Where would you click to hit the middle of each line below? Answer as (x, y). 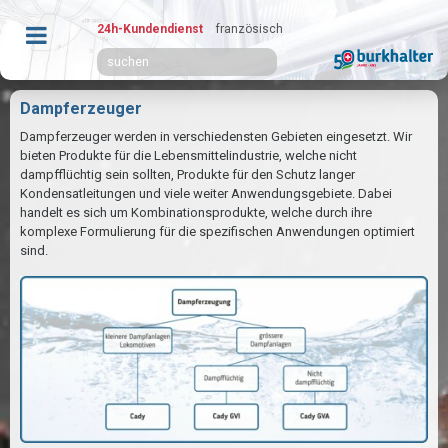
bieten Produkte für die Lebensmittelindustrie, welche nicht (188, 155)
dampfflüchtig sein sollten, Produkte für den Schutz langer (187, 174)
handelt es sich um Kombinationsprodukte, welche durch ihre (196, 212)
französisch (249, 29)
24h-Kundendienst (150, 29)
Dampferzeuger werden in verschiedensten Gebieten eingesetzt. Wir (216, 136)
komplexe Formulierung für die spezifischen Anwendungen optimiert (217, 231)
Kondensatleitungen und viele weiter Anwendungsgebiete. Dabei (206, 193)
